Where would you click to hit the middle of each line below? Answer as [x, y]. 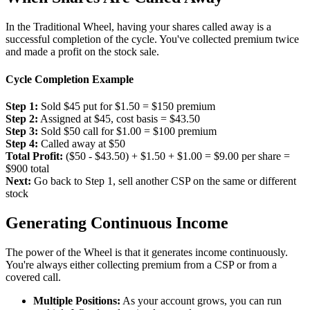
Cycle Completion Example [70, 79]
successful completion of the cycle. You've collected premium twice [152, 39]
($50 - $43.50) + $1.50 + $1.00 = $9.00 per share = [176, 156]
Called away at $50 [82, 143]
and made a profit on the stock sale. [82, 52]
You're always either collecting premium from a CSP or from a [141, 264]
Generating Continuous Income [117, 222]
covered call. [33, 277]
